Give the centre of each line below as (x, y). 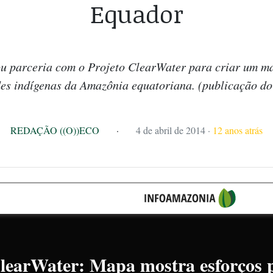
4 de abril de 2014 (171, 130)
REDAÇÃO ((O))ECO (55, 130)
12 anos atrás (238, 130)
